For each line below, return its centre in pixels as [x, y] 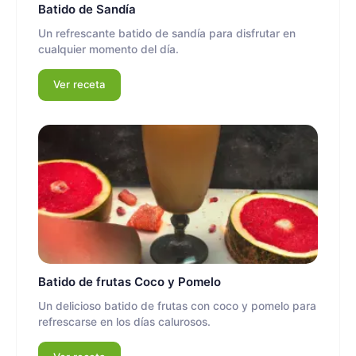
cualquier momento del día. [108, 49]
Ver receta [79, 85]
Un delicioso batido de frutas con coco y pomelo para [177, 306]
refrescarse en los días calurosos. [124, 321]
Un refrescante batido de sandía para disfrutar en [167, 33]
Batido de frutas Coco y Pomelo [130, 281]
